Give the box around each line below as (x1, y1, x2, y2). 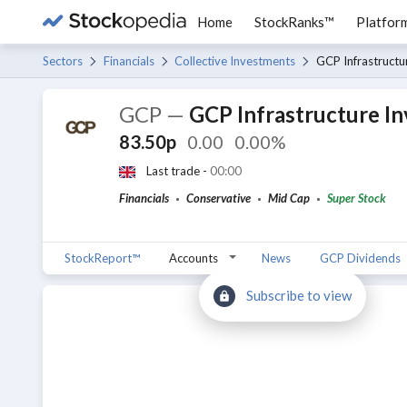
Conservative (186, 191, 251, 205)
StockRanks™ (254, 14, 334, 30)
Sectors (43, 54, 83, 68)
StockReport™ (65, 251, 140, 265)
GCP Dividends (320, 251, 401, 265)
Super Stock (327, 191, 386, 205)
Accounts (169, 251, 218, 265)
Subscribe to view (245, 287, 352, 303)
